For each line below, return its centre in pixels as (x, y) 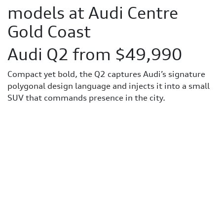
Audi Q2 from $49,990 (95, 54)
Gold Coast (49, 32)
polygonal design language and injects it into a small (109, 86)
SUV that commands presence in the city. (86, 97)
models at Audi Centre (93, 13)
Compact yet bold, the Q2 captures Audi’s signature (106, 74)
